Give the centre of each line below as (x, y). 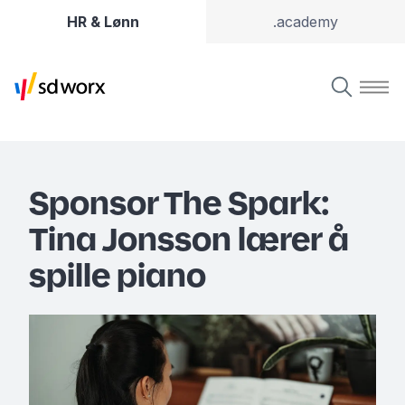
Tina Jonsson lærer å (189, 239)
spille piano (118, 275)
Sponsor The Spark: (179, 202)
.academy (306, 22)
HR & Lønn (103, 22)
